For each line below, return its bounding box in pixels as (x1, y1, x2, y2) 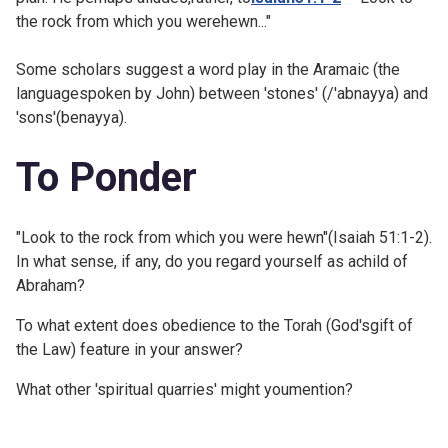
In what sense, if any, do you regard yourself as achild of (16, 251, 408, 271)
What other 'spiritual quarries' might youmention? (16, 379, 353, 399)
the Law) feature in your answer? (16, 339, 243, 359)
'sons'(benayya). (16, 107, 127, 127)
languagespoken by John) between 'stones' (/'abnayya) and (16, 83, 428, 103)
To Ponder (16, 153, 197, 201)
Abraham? (16, 275, 85, 295)
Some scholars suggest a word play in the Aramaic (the (16, 59, 400, 79)
